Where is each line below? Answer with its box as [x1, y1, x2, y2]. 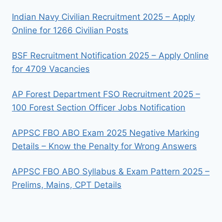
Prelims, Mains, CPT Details [12, 180, 121, 190]
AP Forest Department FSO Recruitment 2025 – [12, 89, 200, 100]
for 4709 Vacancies [12, 64, 90, 74]
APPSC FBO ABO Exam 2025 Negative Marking [12, 128, 199, 138]
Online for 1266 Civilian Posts [12, 25, 128, 36]
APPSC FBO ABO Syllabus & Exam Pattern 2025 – [12, 166, 210, 177]
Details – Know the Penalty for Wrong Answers [12, 141, 197, 152]
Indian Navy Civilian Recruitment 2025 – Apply [12, 12, 195, 22]
